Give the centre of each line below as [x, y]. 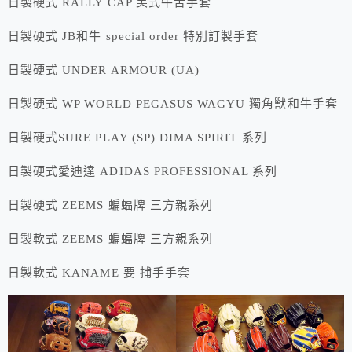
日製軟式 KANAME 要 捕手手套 [99, 273]
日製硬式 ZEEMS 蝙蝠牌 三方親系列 [110, 205]
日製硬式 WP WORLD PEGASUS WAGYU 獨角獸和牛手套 [173, 104]
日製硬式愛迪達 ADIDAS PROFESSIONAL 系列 [143, 172]
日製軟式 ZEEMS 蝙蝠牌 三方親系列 [110, 239]
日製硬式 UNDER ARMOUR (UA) [104, 70]
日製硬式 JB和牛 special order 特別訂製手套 [134, 37]
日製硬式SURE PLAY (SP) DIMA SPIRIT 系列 [137, 138]
